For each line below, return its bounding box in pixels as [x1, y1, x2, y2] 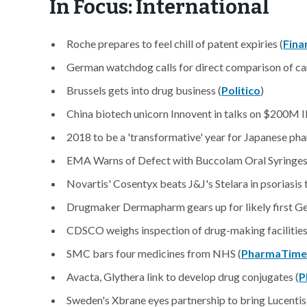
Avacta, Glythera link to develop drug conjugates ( [66, 270, 299, 283]
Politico [221, 84, 260, 97]
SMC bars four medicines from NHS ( [66, 247, 241, 260]
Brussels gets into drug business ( [66, 84, 221, 97]
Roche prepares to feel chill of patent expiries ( [66, 37, 283, 50]
